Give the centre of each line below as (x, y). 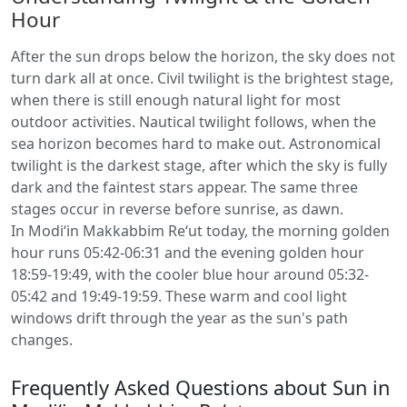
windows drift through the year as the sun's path (179, 318)
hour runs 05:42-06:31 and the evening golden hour (188, 253)
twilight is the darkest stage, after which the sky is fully (199, 165)
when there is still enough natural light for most (176, 100)
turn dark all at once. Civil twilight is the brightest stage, (202, 78)
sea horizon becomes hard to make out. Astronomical (196, 144)
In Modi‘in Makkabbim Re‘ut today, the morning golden (200, 231)
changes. (42, 340)
